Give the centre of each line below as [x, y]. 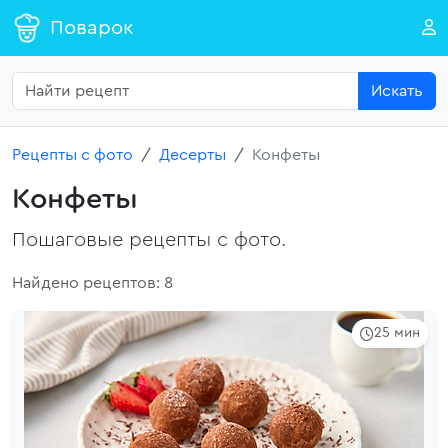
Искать [397, 91]
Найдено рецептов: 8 [92, 283]
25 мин [397, 333]
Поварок [91, 28]
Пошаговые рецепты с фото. [149, 240]
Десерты [192, 155]
